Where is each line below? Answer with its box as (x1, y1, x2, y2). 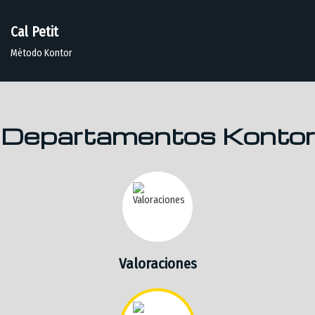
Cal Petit (11, 24, 58, 40)
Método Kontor (11, 47, 72, 59)
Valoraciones (118, 255, 197, 273)
